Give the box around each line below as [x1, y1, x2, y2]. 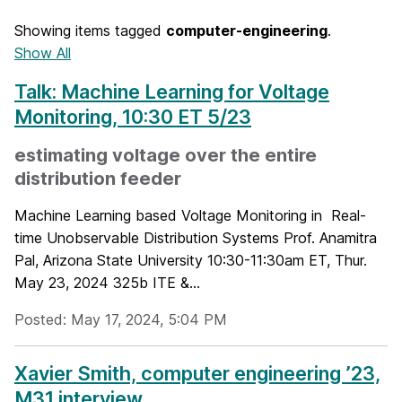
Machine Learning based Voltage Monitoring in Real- [14, 206, 366, 224]
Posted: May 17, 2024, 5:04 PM [14, 310, 227, 328]
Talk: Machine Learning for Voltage [14, 80, 329, 103]
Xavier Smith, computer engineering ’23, [14, 362, 380, 385]
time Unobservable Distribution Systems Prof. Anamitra [14, 229, 377, 247]
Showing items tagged [14, 22, 166, 39]
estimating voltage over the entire [14, 144, 317, 166]
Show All [14, 44, 71, 62]
